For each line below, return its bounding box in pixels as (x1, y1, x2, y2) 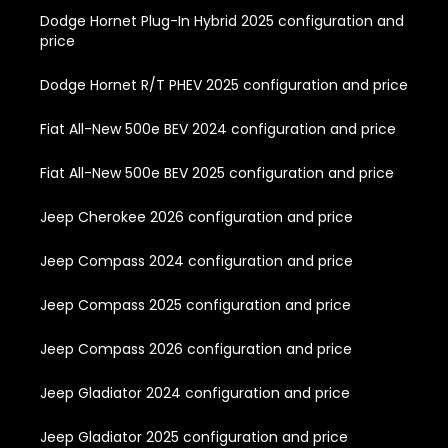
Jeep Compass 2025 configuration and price (40, 294, 351, 315)
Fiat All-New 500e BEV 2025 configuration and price (40, 162, 394, 183)
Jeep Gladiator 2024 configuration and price (40, 382, 350, 403)
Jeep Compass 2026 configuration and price (40, 338, 352, 359)
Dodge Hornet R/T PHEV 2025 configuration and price (40, 74, 408, 95)
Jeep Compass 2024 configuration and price (40, 250, 353, 271)
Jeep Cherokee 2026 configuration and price (40, 206, 353, 227)
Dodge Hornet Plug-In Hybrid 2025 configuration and (40, 10, 404, 31)
